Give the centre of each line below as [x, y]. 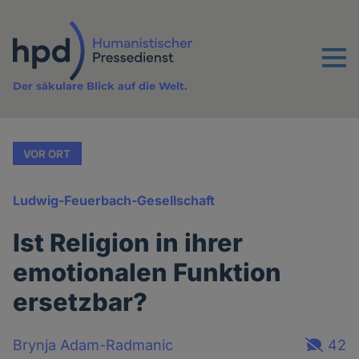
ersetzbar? [81, 302]
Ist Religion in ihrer [128, 243]
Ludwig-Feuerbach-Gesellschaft [114, 201]
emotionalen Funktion [147, 272]
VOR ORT [47, 153]
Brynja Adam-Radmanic [93, 345]
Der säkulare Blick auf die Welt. [100, 86]
